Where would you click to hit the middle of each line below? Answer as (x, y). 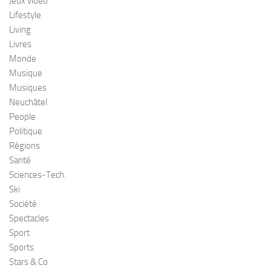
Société (23, 204)
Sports (21, 248)
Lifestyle (25, 15)
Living (20, 30)
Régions (24, 146)
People (22, 117)
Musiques (28, 88)
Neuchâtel (28, 103)
